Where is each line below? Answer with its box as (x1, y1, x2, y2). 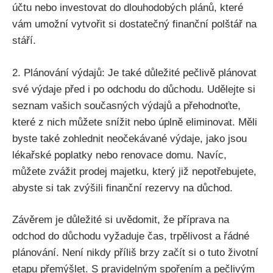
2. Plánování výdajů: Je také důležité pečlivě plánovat (12, 66, 257, 79)
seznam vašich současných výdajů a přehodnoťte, (12, 99, 241, 112)
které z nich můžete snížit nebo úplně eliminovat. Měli (12, 116, 257, 128)
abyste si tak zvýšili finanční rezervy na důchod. (12, 182, 233, 194)
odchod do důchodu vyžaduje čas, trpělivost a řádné (12, 230, 249, 243)
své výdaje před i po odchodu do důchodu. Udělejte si (12, 83, 255, 95)
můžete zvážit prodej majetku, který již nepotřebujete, (12, 165, 257, 177)
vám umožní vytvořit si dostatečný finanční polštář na (12, 18, 257, 30)
